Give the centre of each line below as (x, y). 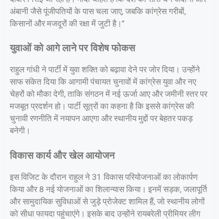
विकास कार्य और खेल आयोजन (62, 155)
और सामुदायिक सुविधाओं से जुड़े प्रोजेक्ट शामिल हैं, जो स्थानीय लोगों (107, 201)
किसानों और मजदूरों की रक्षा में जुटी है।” (67, 23)
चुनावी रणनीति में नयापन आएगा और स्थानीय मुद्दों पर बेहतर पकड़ (101, 119)
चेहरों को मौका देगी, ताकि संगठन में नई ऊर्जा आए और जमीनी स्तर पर (109, 94)
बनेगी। (20, 131)
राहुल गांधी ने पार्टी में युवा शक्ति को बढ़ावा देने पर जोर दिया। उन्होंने (105, 70)
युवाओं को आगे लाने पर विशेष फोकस (72, 48)
